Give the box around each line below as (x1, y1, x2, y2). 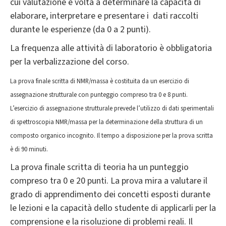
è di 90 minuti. (10, 145, 48, 154)
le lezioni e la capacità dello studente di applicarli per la (10, 202, 216, 215)
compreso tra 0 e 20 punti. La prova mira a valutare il (10, 175, 207, 188)
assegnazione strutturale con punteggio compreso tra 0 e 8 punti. (10, 90, 188, 100)
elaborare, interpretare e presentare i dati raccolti (10, 10, 198, 23)
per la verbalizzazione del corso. (10, 55, 129, 69)
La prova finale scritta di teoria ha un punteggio (10, 161, 189, 174)
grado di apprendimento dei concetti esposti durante (10, 188, 210, 201)
